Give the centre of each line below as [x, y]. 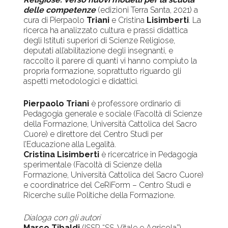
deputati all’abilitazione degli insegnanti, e [98, 51]
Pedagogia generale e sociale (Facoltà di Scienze [113, 114]
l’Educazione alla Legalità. [70, 145]
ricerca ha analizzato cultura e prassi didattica [106, 31]
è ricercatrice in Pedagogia [149, 155]
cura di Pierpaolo [55, 20]
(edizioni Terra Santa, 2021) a [148, 10]
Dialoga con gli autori [62, 218]
